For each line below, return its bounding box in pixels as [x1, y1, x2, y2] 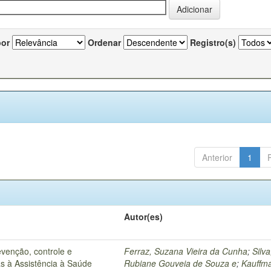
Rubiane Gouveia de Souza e [124, 256, 237, 269]
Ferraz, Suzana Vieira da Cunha [124, 244, 248, 257]
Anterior [201, 151, 232, 163]
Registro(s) [190, 36, 236, 48]
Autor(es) [124, 210, 163, 223]
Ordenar [88, 36, 121, 48]
